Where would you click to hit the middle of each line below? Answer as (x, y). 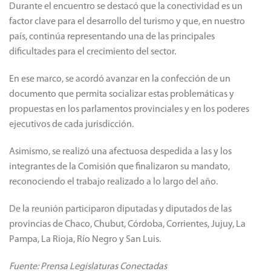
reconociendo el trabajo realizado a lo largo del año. (113, 182)
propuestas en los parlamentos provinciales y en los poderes (129, 110)
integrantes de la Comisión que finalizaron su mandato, (119, 167)
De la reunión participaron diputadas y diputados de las (120, 210)
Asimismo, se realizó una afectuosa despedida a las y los (120, 152)
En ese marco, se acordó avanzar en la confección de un (120, 80)
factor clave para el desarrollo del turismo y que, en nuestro (127, 22)
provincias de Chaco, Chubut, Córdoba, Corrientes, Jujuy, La (127, 225)
